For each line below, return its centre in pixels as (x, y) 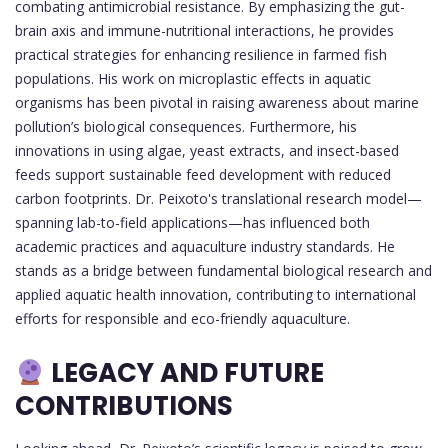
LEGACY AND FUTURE (184, 373)
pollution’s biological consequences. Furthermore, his (186, 127)
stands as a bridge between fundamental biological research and (223, 271)
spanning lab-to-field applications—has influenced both (192, 223)
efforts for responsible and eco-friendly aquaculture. (182, 319)
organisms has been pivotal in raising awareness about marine (217, 103)
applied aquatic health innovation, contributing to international (215, 295)
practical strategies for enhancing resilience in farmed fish (201, 55)
